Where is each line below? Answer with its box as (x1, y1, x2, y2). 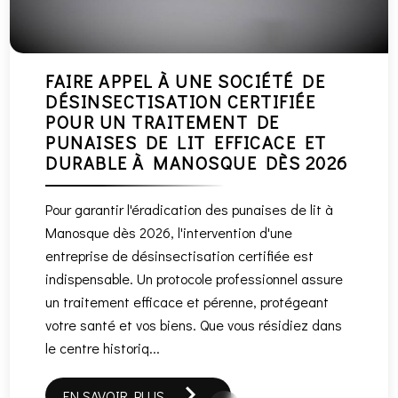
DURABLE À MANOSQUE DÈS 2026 (45, 151, 348, 175)
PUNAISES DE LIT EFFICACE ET (45, 131, 327, 155)
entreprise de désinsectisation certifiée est (45, 246, 314, 266)
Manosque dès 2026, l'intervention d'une (45, 223, 293, 243)
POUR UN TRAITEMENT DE (45, 110, 280, 134)
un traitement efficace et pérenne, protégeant (45, 292, 330, 312)
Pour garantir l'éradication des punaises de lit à (45, 200, 334, 219)
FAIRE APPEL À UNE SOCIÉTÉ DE (45, 69, 326, 93)
